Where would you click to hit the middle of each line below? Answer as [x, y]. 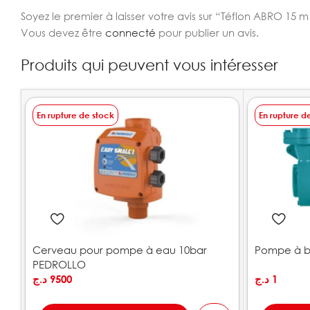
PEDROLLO [59, 264]
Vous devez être [63, 33]
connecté [130, 33]
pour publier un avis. [207, 33]
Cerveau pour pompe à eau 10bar [120, 250]
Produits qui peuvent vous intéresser [149, 65]
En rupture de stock [75, 115]
